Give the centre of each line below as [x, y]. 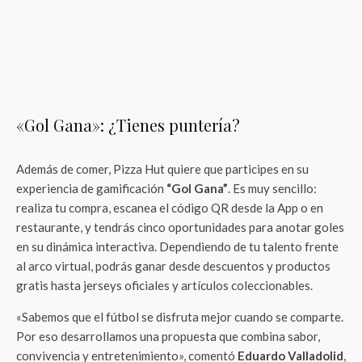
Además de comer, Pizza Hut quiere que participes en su [162, 169]
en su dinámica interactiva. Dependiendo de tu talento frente [177, 246]
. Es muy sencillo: [272, 188]
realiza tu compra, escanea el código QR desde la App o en [170, 208]
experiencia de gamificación [91, 188]
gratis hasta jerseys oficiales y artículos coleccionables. [164, 285]
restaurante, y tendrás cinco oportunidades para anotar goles [180, 227]
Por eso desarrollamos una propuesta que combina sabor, [168, 336]
